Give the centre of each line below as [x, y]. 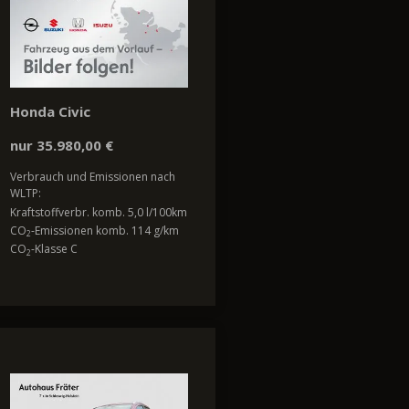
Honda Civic [50, 112]
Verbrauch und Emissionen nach [93, 177]
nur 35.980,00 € [62, 146]
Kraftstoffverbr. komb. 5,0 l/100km [99, 212]
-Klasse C [54, 249]
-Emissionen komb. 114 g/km [105, 231]
